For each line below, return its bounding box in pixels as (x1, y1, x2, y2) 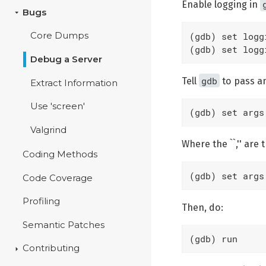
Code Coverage (23, 172, 93, 183)
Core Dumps (30, 30, 88, 42)
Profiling (23, 196, 61, 207)
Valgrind (30, 124, 66, 135)
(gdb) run (189, 233, 237, 245)
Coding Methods (23, 149, 98, 160)
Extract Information (30, 77, 118, 88)
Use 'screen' (30, 101, 85, 112)
